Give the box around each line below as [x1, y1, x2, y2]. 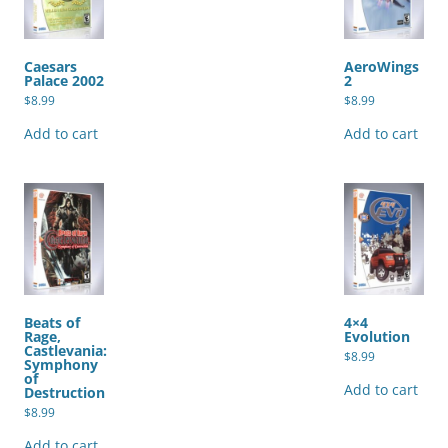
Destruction [24, 382, 105, 402]
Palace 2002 [24, 71, 104, 90]
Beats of [24, 312, 80, 332]
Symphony [24, 354, 98, 374]
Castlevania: [24, 340, 107, 360]
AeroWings [344, 57, 419, 76]
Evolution [344, 326, 410, 346]
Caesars [24, 57, 77, 76]
